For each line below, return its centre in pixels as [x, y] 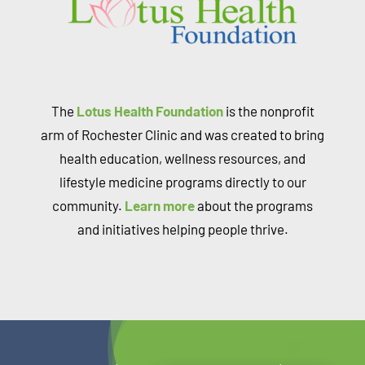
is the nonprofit [268, 110]
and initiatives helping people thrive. [182, 229]
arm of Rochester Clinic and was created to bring [182, 134]
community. [88, 205]
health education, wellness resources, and [182, 158]
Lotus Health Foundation [150, 110]
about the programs [254, 205]
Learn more [160, 205]
